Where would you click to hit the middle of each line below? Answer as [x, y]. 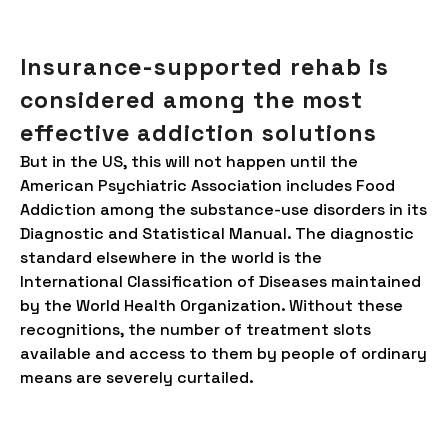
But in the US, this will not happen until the [189, 161]
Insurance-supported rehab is [204, 67]
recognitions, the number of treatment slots [195, 329]
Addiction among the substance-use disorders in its [223, 209]
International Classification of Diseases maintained [220, 281]
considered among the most [191, 100]
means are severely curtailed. [137, 377]
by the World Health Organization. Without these [211, 305]
